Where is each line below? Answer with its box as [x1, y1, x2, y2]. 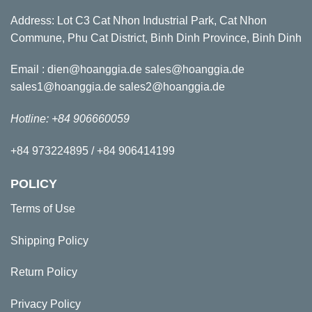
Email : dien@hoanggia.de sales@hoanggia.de [10, 63, 244, 76]
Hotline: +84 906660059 [10, 113, 130, 125]
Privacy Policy [10, 298, 81, 311]
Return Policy [10, 266, 77, 279]
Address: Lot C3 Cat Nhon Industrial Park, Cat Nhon [10, 14, 267, 26]
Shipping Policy [10, 234, 88, 247]
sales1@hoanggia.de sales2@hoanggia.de [10, 81, 225, 93]
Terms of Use [10, 202, 75, 214]
